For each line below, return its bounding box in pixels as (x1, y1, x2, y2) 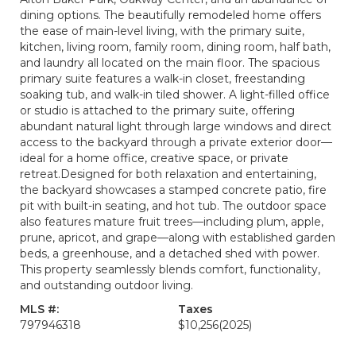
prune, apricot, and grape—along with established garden (20, 230, 335, 245)
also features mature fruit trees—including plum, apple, (20, 215, 323, 229)
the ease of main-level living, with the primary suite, (20, 24, 304, 38)
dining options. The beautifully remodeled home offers (20, 8, 321, 22)
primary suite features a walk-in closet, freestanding (20, 72, 305, 86)
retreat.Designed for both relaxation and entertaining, (20, 167, 316, 181)
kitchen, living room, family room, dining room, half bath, (20, 40, 331, 54)
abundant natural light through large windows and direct (20, 119, 331, 133)
